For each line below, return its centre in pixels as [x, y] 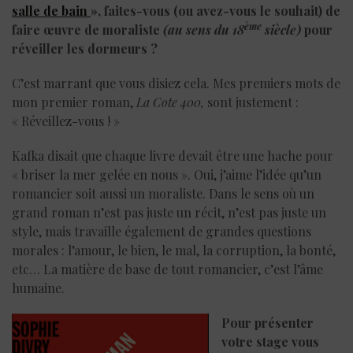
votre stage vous [270, 341]
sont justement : [253, 102]
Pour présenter [268, 322]
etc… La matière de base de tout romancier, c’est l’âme [167, 269]
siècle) [281, 29]
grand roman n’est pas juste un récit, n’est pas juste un [169, 212]
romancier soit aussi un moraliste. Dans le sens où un [163, 193]
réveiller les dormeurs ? [85, 48]
